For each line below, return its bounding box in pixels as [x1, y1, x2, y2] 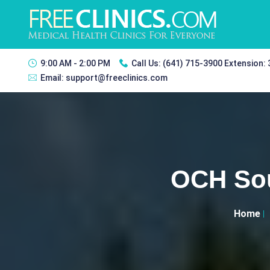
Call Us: [131, 58, 163, 68]
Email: [40, 73, 66, 83]
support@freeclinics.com [66, 73, 168, 83]
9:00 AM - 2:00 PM [40, 58, 110, 68]
